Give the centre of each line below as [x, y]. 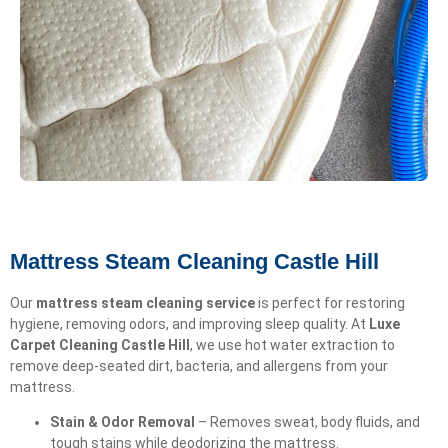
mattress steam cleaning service [145, 302]
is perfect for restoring [330, 302]
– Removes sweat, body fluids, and [307, 421]
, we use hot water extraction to [292, 344]
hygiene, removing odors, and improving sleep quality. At [189, 323]
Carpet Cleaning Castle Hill [100, 344]
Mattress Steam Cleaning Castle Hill [194, 261]
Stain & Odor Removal [122, 421]
